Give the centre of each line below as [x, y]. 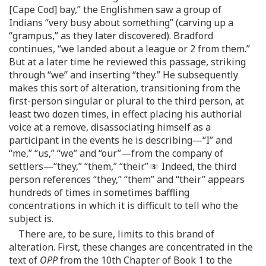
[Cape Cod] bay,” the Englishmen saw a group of [115, 9]
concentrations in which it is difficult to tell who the [123, 205]
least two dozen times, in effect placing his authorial [126, 114]
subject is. [31, 218]
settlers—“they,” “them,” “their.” [79, 166]
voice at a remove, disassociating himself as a [110, 127]
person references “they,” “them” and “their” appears [127, 179]
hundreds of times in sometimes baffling [99, 192]
